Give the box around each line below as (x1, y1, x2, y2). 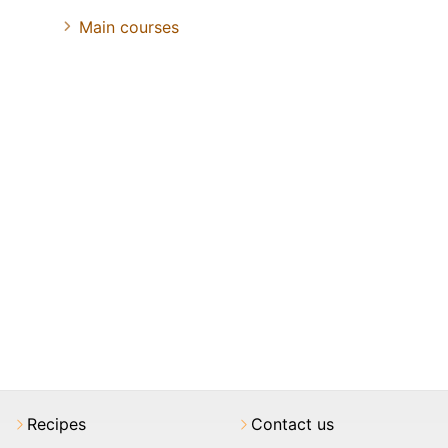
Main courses (79, 16, 179, 37)
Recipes (27, 413, 86, 434)
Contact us (251, 413, 334, 434)
